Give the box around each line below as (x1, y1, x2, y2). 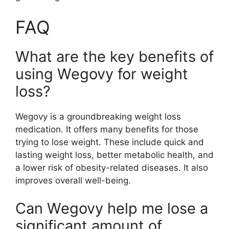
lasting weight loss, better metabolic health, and (15, 149, 214, 160)
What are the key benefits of (15, 47, 214, 65)
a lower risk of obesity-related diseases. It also (15, 162, 208, 173)
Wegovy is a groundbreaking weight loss (15, 111, 181, 122)
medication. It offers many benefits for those (15, 124, 198, 134)
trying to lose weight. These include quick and (15, 136, 204, 147)
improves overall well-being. (15, 175, 131, 186)
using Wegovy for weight (15, 64, 188, 83)
